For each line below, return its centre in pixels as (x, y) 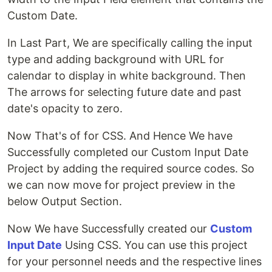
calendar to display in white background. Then (127, 76)
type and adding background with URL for (116, 59)
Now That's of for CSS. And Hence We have (120, 136)
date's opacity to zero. (65, 108)
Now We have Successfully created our (109, 229)
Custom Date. (42, 15)
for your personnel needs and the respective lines (134, 261)
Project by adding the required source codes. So (131, 168)
